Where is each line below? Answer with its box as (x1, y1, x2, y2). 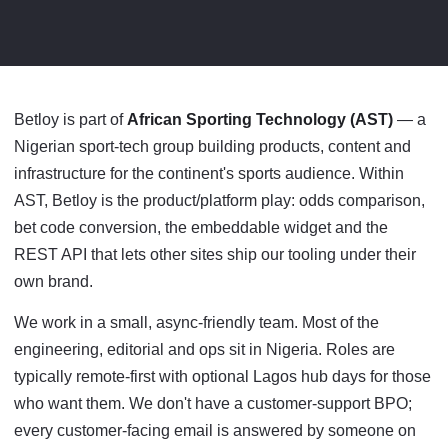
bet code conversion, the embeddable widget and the (14, 219, 388, 236)
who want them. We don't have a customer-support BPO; (14, 395, 412, 412)
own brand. (14, 273, 93, 290)
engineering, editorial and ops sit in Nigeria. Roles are (14, 341, 395, 358)
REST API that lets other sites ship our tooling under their (14, 246, 416, 263)
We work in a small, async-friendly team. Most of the (14, 314, 379, 331)
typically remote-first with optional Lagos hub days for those (14, 368, 431, 385)
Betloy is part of (14, 111, 127, 128)
